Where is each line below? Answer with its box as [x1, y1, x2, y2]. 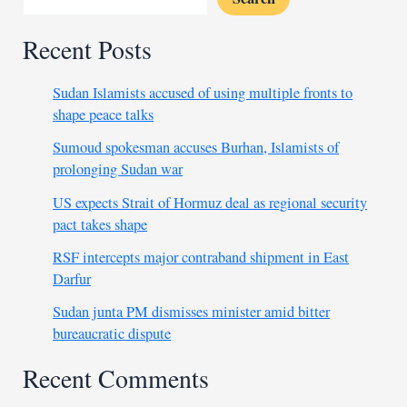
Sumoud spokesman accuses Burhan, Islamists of [53, 137, 340, 158]
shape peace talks [53, 104, 154, 125]
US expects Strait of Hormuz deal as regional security [53, 192, 368, 213]
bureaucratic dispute [53, 323, 172, 344]
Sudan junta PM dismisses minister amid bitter [53, 302, 331, 323]
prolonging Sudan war [53, 159, 184, 180]
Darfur [53, 269, 92, 290]
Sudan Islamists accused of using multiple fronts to [53, 83, 353, 104]
